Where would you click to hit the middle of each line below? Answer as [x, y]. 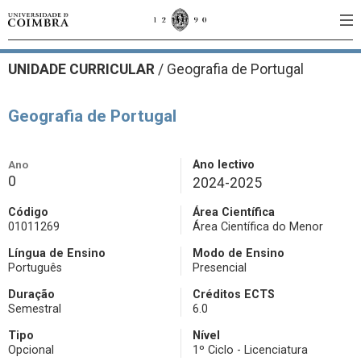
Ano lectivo [224, 165]
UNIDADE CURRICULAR [83, 69]
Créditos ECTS [234, 295]
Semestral [35, 309]
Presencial [220, 268]
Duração [31, 295]
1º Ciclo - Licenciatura [250, 350]
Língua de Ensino [57, 253]
